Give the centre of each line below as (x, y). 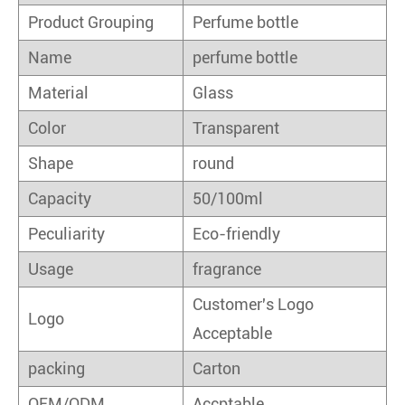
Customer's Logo (253, 304)
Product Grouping (91, 22)
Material (58, 92)
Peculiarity (66, 233)
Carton (217, 368)
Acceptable (232, 333)
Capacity (60, 198)
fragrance (227, 268)
